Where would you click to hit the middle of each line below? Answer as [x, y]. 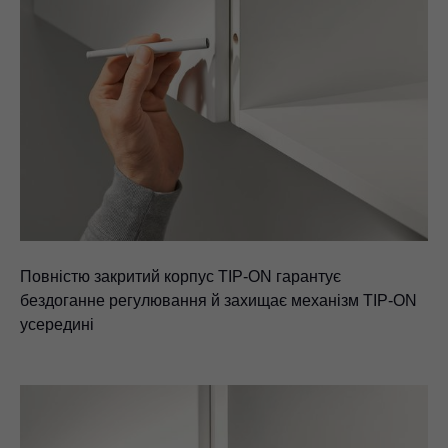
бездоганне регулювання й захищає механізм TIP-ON [218, 300]
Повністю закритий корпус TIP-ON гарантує [180, 276]
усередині [57, 324]
